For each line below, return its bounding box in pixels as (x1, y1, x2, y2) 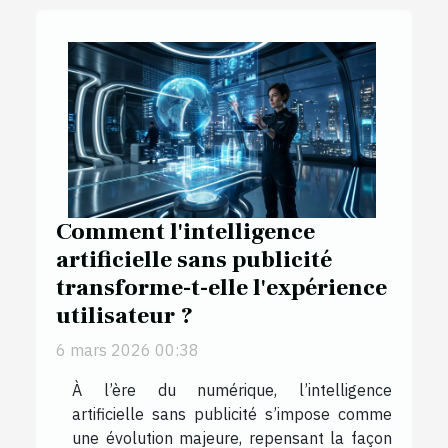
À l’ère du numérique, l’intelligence (72, 380, 392, 401)
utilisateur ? (56, 301, 193, 332)
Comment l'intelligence (56, 217, 315, 248)
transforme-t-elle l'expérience (56, 273, 387, 304)
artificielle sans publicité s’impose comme (72, 404, 392, 425)
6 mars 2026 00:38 (56, 340, 199, 361)
